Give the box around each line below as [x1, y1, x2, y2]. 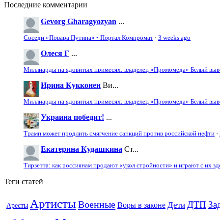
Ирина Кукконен [41, 81, 101, 89]
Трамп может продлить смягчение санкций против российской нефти [24, 130, 215, 137]
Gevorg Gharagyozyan [41, 17, 116, 26]
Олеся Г [41, 49, 69, 57]
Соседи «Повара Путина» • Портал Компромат [24, 34, 153, 41]
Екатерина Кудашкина [41, 144, 122, 153]
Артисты [30, 196, 76, 210]
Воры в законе [117, 200, 165, 209]
